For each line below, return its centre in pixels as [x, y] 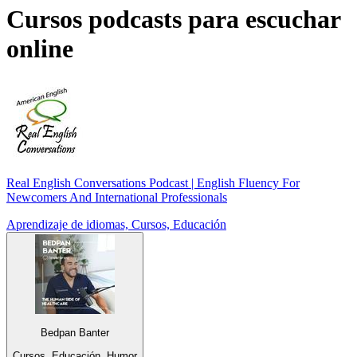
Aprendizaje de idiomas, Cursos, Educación [116, 225]
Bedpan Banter [75, 333]
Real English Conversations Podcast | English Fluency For [153, 183]
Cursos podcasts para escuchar [173, 19]
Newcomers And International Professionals [117, 198]
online [40, 48]
